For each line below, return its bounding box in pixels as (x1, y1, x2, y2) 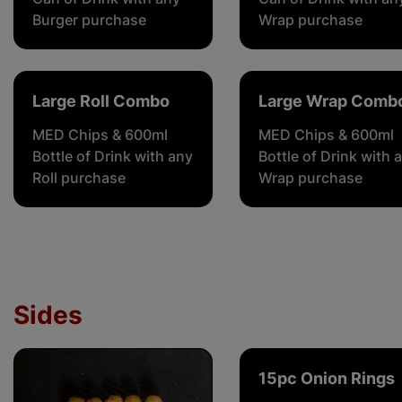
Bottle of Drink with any (32, 147, 193, 165)
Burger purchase (32, 11, 146, 29)
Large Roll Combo (32, 92, 170, 110)
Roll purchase (32, 169, 126, 187)
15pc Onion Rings (258, 369, 395, 388)
